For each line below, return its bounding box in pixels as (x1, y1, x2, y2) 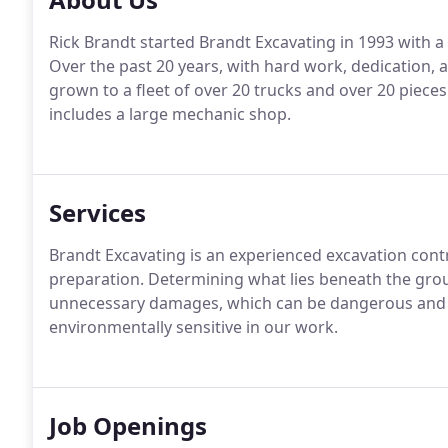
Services (49, 196, 146, 229)
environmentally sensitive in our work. (49, 316, 338, 338)
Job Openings (49, 409, 207, 442)
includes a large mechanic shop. (49, 103, 291, 125)
